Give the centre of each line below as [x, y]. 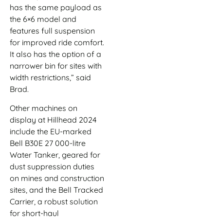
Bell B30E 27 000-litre [48, 143]
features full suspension [52, 31]
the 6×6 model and [43, 19]
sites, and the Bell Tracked [56, 190]
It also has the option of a [55, 54]
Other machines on [44, 108]
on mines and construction [57, 178]
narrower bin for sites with [56, 66]
